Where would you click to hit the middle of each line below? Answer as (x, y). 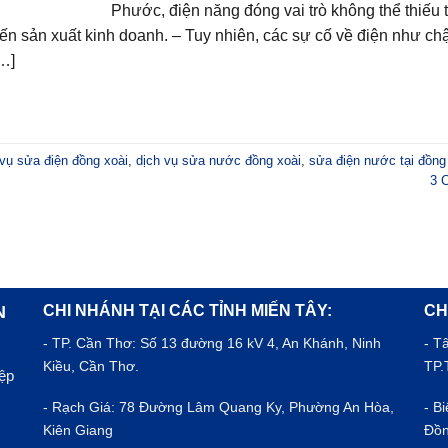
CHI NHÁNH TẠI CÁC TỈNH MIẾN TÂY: (188, 310)
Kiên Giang (78, 430)
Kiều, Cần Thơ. (91, 365)
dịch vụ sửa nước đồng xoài (218, 160)
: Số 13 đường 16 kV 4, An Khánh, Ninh (257, 342)
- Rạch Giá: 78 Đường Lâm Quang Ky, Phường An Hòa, (219, 407)
